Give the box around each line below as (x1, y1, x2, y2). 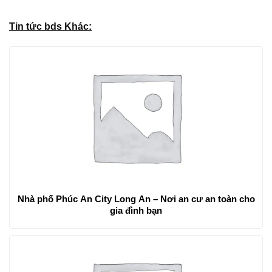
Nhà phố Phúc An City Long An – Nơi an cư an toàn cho (17, 193, 255, 204)
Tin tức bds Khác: (9, 21, 92, 32)
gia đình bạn (110, 205, 162, 216)
